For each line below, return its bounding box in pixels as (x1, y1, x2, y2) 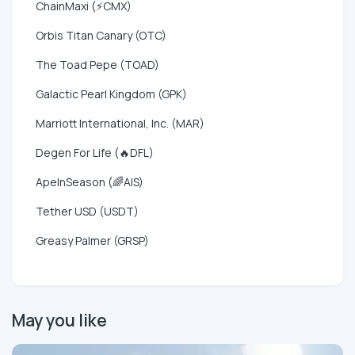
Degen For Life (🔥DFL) (36, 144, 154, 160)
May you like (12, 308, 107, 331)
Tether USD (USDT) (36, 203, 139, 219)
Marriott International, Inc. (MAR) (36, 115, 204, 131)
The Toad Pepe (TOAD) (36, 56, 159, 72)
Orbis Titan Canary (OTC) (36, 27, 166, 43)
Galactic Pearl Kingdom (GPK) (36, 86, 187, 101)
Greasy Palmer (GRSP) (36, 232, 149, 248)
